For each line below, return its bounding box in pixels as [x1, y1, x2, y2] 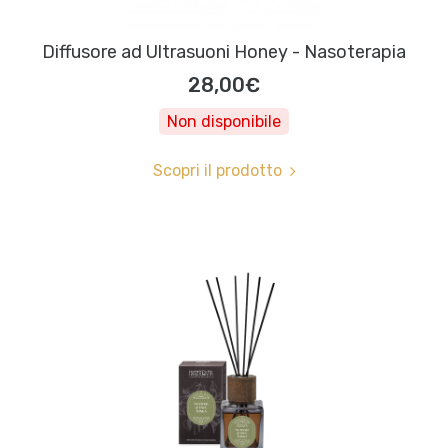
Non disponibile [167, 112, 281, 132]
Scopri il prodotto [152, 161, 282, 181]
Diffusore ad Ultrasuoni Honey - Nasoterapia [42, 41, 406, 64]
